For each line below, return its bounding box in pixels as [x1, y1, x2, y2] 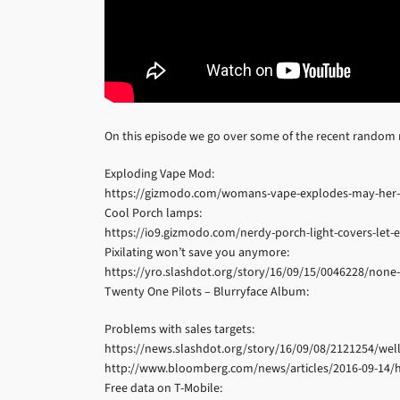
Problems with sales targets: [104, 321, 254, 337]
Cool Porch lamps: [104, 204, 202, 221]
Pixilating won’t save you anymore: [104, 244, 289, 261]
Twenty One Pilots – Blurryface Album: [104, 283, 309, 300]
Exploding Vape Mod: [104, 165, 214, 182]
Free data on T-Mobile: [104, 379, 222, 396]
